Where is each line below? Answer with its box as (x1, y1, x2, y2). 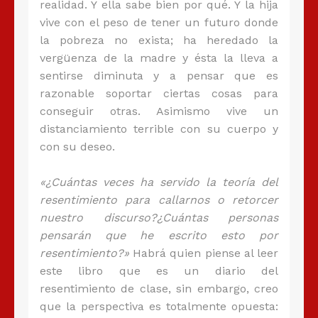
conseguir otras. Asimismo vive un (40, 104, 278, 119)
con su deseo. (40, 140, 115, 154)
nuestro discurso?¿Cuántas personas (40, 211, 278, 225)
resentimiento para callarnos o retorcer (40, 193, 278, 207)
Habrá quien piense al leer (129, 246, 278, 261)
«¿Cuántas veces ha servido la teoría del (40, 175, 278, 190)
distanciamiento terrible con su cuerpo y (40, 122, 278, 136)
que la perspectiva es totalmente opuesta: (40, 300, 278, 314)
